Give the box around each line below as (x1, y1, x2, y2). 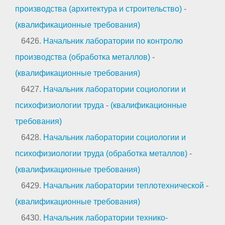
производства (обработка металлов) (15, 52, 150, 61)
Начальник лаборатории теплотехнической (43, 181, 204, 190)
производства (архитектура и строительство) (15, 4, 182, 13)
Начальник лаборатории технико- (43, 213, 168, 222)
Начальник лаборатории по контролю (43, 36, 183, 45)
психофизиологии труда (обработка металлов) (15, 149, 187, 158)
